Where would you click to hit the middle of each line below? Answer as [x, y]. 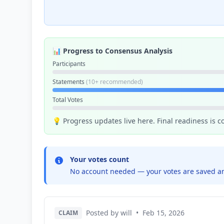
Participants [69, 64]
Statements [69, 82]
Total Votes [68, 100]
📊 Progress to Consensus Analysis [112, 51]
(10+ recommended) [114, 82]
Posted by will [109, 213]
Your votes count [99, 159]
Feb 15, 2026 [163, 213]
